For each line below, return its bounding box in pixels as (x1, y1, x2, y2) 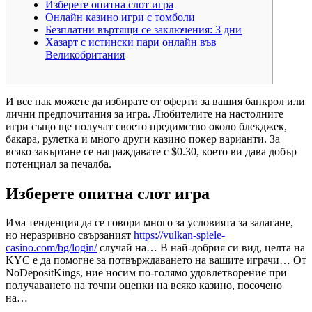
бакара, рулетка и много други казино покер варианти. (6, 132, 270, 145)
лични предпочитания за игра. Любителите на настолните (6, 107, 283, 120)
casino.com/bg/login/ (6, 242, 97, 254)
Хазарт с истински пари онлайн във (45, 36, 217, 48)
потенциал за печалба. (6, 157, 111, 170)
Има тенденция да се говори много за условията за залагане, (6, 217, 293, 229)
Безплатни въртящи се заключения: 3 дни (45, 23, 242, 36)
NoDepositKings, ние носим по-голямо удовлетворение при (6, 267, 287, 279)
